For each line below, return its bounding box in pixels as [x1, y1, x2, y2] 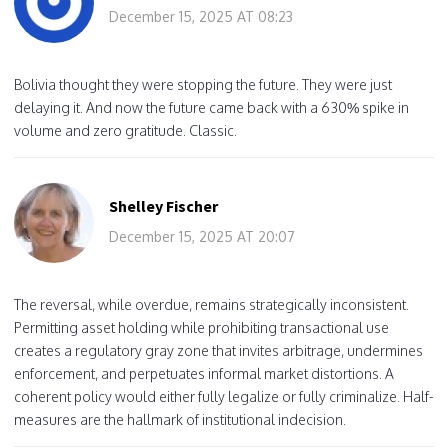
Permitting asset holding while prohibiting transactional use [14, 318, 389, 336]
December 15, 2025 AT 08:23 [109, 7, 293, 25]
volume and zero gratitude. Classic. [14, 121, 237, 139]
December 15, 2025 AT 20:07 [109, 227, 295, 245]
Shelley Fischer [109, 195, 218, 216]
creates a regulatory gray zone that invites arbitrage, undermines [14, 341, 423, 359]
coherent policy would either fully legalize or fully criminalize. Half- [14, 387, 434, 405]
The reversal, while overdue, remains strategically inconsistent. [14, 295, 409, 313]
